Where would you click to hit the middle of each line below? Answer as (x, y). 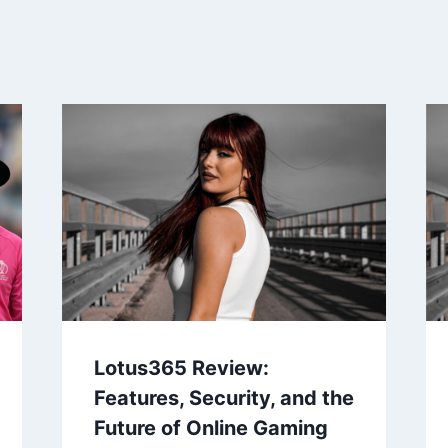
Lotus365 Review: (181, 367)
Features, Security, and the (223, 397)
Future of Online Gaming (210, 427)
